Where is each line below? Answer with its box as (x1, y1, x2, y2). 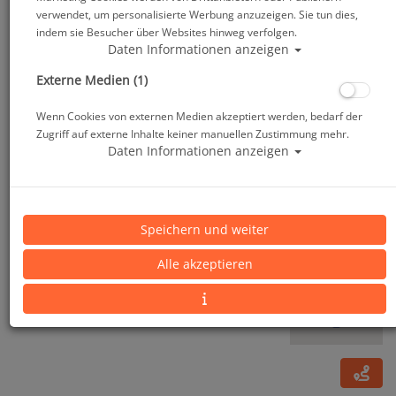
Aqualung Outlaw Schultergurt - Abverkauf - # (13, 209, 350, 231)
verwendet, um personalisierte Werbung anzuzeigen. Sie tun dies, (36, 6, 358, 21)
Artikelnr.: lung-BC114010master (13, 256, 206, 273)
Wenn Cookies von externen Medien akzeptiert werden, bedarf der (36, 108, 362, 123)
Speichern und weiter (141, 220, 269, 238)
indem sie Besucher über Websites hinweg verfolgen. (36, 24, 297, 39)
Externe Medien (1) (36, 71, 148, 88)
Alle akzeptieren (156, 255, 253, 272)
